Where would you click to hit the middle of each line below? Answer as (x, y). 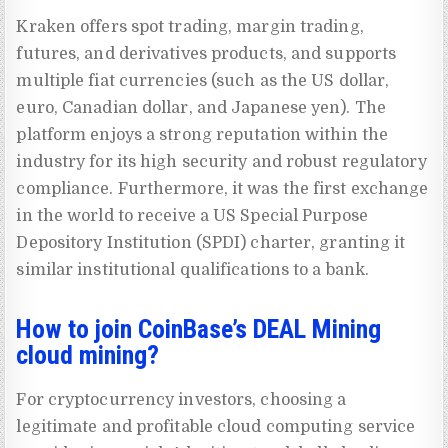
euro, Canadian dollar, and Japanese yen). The (201, 107)
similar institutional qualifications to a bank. (193, 269)
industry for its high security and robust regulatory (221, 161)
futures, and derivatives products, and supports (206, 53)
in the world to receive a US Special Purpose (192, 215)
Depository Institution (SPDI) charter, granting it (211, 242)
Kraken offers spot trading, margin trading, (190, 26)
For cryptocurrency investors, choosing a (181, 400)
